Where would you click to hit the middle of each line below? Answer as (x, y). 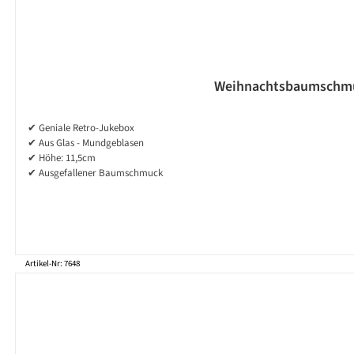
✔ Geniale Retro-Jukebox (81, 128)
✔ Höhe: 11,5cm (62, 158)
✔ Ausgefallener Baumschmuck (95, 173)
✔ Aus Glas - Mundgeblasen (86, 143)
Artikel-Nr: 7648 (53, 264)
